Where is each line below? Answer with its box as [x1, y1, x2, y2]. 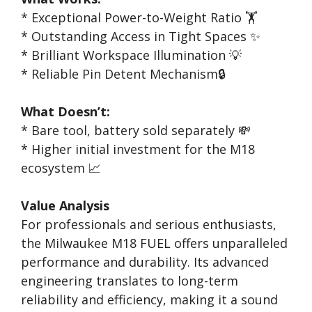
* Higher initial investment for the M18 [21, 141, 255, 157]
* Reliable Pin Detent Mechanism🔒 [21, 65, 226, 82]
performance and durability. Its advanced [21, 253, 269, 270]
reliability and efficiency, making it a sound [21, 291, 278, 308]
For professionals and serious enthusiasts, [21, 216, 276, 233]
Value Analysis [21, 197, 109, 214]
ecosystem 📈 [21, 159, 101, 176]
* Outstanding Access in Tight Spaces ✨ [21, 28, 260, 45]
